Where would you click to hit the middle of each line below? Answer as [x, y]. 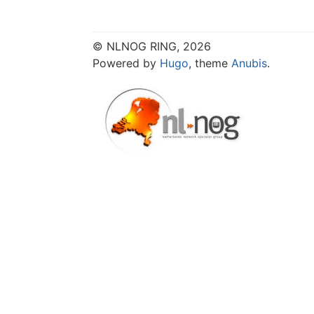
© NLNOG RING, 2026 [152, 46]
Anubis [249, 63]
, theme [210, 63]
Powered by [126, 63]
